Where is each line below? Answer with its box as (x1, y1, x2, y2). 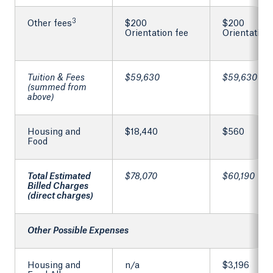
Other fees (27, 19, 72, 29)
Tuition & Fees (27, 74, 85, 83)
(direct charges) (27, 192, 93, 201)
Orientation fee (125, 29, 188, 38)
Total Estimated (27, 172, 91, 182)
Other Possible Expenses (27, 227, 129, 236)
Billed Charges (27, 182, 88, 191)
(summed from (27, 83, 87, 93)
